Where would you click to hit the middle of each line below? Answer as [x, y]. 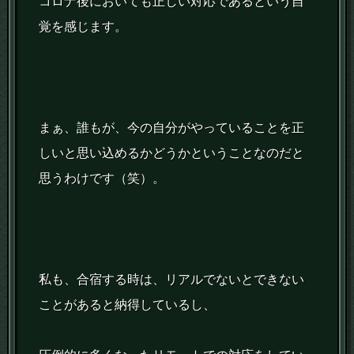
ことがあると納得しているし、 [128, 305]
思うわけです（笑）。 [102, 179]
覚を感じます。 [83, 27]
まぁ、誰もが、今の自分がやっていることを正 [172, 128]
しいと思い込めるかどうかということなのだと [172, 153]
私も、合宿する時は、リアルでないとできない [172, 280]
